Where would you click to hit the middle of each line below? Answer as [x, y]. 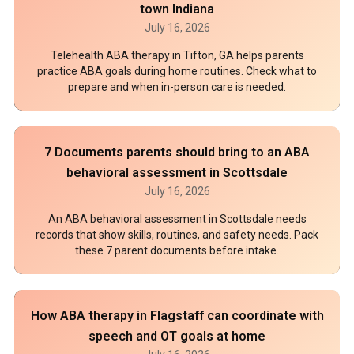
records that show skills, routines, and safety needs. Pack [177, 235]
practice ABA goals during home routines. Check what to [177, 71]
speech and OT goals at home [177, 336]
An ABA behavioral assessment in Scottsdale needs [177, 219]
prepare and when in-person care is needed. [177, 87]
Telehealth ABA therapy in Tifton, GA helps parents [177, 55]
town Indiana [177, 9]
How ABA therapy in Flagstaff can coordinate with [177, 316]
